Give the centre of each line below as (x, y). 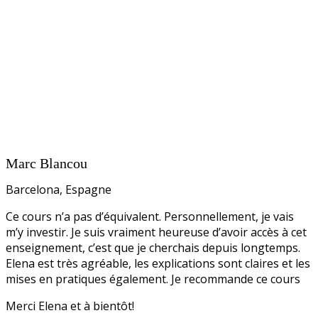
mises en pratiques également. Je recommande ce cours (153, 279)
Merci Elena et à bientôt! (70, 306)
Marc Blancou (46, 163)
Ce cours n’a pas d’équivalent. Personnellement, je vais (150, 216)
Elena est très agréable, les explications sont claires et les (158, 263)
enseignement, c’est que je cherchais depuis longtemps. (153, 248)
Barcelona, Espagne (59, 190)
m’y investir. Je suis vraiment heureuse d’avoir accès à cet (156, 232)
